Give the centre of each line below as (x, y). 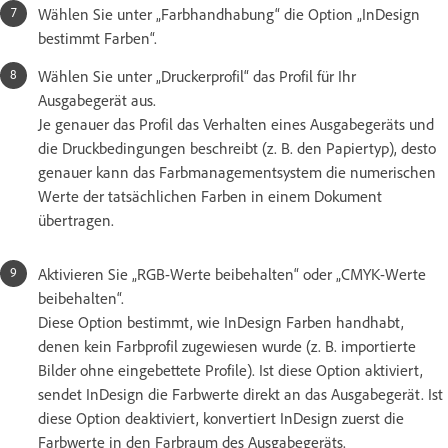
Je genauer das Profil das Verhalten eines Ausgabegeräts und (236, 123)
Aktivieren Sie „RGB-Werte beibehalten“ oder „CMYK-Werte (232, 273)
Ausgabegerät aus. (97, 99)
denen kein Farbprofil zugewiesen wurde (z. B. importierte (227, 345)
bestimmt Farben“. (97, 37)
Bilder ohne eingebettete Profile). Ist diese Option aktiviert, (230, 369)
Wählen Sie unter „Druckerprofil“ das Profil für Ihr (197, 75)
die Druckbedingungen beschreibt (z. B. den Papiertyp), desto (237, 147)
